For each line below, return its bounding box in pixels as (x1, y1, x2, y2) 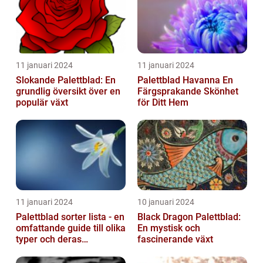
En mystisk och (137, 222, 200, 234)
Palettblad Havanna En (137, 75, 222, 86)
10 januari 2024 (137, 197, 194, 207)
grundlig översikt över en (16, 86, 120, 97)
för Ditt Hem (137, 97, 188, 109)
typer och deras (16, 234, 82, 245)
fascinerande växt (137, 234, 213, 245)
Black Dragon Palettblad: (137, 211, 241, 223)
